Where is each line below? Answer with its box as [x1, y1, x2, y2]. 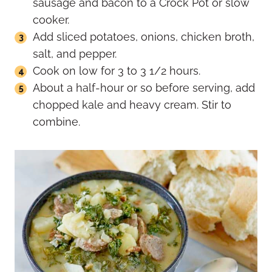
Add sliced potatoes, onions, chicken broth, [33, 30, 254, 44]
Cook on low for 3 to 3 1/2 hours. [33, 64, 200, 78]
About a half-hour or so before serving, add [33, 81, 255, 95]
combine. [33, 115, 80, 129]
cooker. [33, 13, 69, 27]
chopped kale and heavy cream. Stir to [33, 98, 231, 112]
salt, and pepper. [33, 47, 117, 61]
